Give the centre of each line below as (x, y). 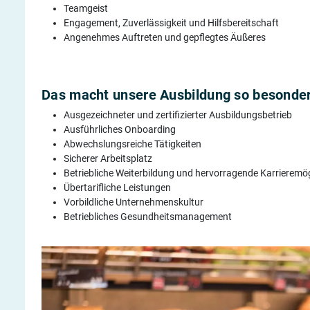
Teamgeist (86, 8)
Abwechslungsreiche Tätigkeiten (133, 144)
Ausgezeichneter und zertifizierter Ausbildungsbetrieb (178, 115)
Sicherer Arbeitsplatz (108, 158)
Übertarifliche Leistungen (117, 187)
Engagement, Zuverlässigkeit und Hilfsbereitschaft (171, 22)
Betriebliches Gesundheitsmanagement (148, 216)
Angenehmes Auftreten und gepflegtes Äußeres (165, 37)
